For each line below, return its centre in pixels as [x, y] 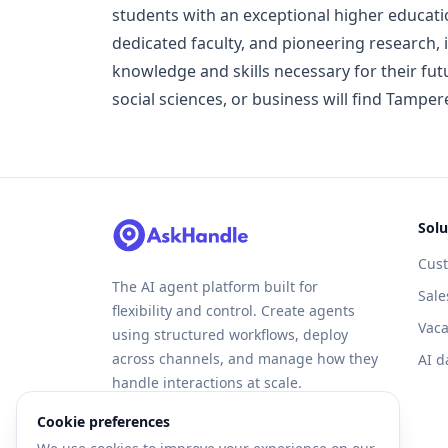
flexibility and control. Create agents [233, 310]
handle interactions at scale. [207, 382]
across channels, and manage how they [245, 358]
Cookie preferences [103, 421]
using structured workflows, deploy [230, 334]
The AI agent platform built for [215, 286]
